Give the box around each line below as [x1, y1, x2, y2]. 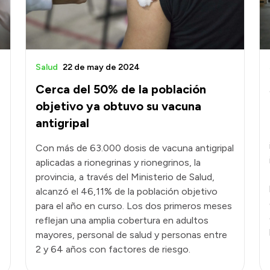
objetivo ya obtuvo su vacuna [36, 99, 201, 114]
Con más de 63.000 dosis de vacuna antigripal [36, 142, 234, 154]
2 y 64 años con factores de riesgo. [36, 243, 190, 256]
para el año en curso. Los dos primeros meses [36, 200, 232, 212]
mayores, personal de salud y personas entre [36, 229, 227, 241]
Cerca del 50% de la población [36, 82, 206, 97]
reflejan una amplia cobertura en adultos [36, 215, 209, 227]
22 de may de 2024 [63, 62, 140, 73]
